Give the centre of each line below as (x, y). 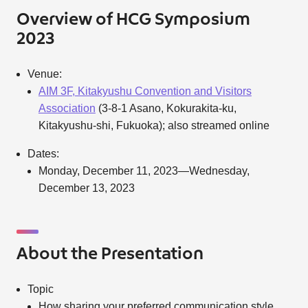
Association (67, 108)
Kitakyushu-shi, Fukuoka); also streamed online (154, 125)
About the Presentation (110, 254)
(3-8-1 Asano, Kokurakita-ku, (166, 108)
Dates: (43, 154)
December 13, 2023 (86, 188)
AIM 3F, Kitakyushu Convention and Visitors (145, 91)
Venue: (44, 74)
